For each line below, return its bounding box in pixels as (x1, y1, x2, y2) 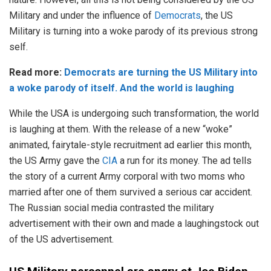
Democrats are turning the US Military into (64, 67, 258, 79)
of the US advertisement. (9, 233, 114, 246)
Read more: (9, 67, 64, 79)
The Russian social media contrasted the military (9, 202, 214, 214)
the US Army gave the (9, 155, 102, 167)
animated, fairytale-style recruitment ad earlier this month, (9, 139, 252, 151)
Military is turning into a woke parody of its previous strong (9, 25, 258, 38)
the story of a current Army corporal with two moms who (9, 171, 245, 183)
